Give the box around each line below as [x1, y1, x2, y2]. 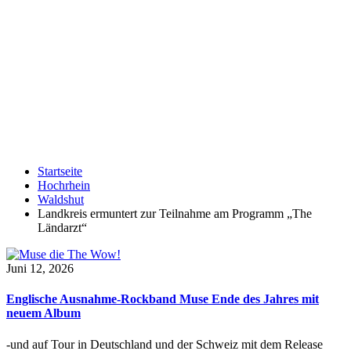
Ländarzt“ [38, 221, 87, 234]
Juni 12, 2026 [6, 262, 74, 275]
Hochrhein [38, 179, 90, 192]
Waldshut [38, 193, 84, 206]
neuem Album [6, 306, 81, 320]
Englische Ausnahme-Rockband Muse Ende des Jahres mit [6, 292, 319, 306]
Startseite [38, 165, 82, 178]
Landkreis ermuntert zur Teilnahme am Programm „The [38, 207, 312, 220]
